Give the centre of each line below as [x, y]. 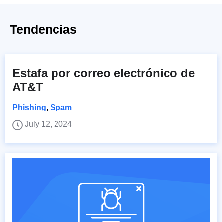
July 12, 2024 [48, 124]
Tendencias [43, 29]
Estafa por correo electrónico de [104, 73]
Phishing [29, 107]
